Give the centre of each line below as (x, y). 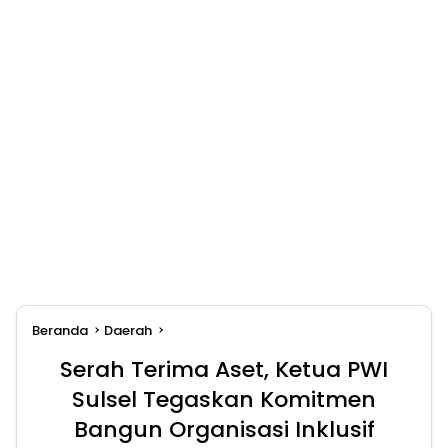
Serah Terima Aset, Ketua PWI (224, 370)
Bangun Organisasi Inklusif (224, 430)
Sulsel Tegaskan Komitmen (224, 400)
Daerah (128, 331)
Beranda (60, 331)
